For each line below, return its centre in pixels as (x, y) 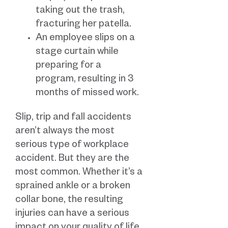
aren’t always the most (65, 132)
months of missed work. (87, 94)
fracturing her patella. (83, 25)
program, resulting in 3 (84, 80)
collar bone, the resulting (69, 201)
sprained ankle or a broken (73, 187)
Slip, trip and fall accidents (73, 119)
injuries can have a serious (72, 215)
